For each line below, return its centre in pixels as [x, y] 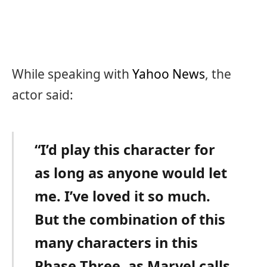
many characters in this [117, 243]
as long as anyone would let [131, 173]
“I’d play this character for [125, 150]
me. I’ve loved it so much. [123, 196]
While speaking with [72, 74]
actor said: [43, 95]
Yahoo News [169, 74]
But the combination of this [130, 220]
